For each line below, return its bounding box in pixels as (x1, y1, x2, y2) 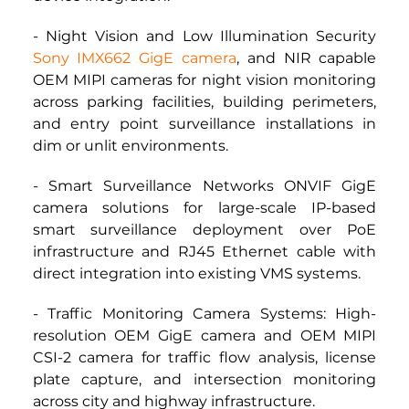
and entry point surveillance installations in (32, 115, 377, 133)
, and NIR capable (236, 49, 377, 68)
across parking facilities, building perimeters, (32, 93, 377, 111)
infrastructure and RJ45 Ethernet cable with (32, 243, 377, 261)
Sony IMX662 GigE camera (32, 49, 236, 68)
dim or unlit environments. (32, 137, 228, 155)
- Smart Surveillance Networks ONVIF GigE (32, 177, 377, 195)
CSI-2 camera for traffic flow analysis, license (32, 349, 377, 367)
